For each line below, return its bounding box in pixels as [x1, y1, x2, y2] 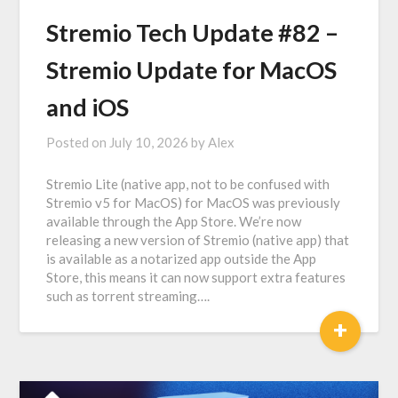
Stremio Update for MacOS [46, 55, 338, 84]
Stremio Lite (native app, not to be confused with [46, 176, 330, 192]
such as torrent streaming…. [46, 288, 211, 304]
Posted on [46, 134, 110, 150]
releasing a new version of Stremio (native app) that [46, 232, 350, 248]
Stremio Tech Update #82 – [46, 18, 339, 47]
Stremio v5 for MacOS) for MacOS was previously [46, 195, 341, 211]
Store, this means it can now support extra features [46, 269, 346, 285]
